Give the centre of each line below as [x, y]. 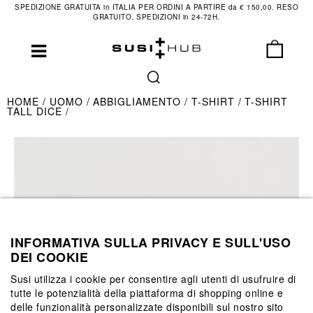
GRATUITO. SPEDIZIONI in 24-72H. [156, 17]
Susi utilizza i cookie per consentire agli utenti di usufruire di [153, 278]
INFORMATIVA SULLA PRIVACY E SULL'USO [151, 242]
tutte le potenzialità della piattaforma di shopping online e [147, 292]
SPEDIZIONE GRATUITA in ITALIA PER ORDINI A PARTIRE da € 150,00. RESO [156, 7]
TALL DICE [36, 111]
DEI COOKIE [49, 257]
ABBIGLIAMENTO [139, 101]
